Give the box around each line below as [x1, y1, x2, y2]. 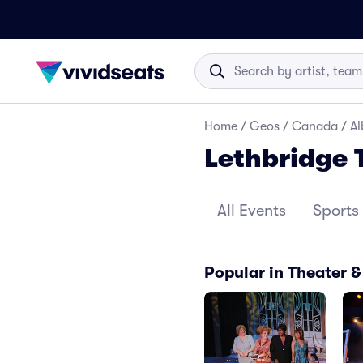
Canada [292, 119, 338, 134]
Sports [312, 201, 359, 220]
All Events [217, 201, 286, 220]
